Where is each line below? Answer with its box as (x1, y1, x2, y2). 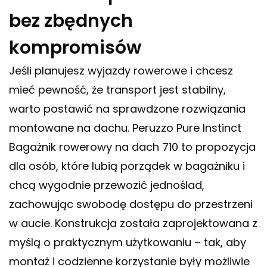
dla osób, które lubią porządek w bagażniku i (9, 159, 245, 174)
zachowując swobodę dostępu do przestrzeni (9, 197, 253, 212)
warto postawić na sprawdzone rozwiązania (9, 101, 246, 117)
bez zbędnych (9, 8, 133, 34)
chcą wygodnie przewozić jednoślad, (9, 178, 204, 193)
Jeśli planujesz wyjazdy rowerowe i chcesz (9, 63, 233, 79)
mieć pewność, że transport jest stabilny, (9, 82, 226, 98)
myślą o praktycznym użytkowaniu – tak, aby (9, 235, 246, 250)
